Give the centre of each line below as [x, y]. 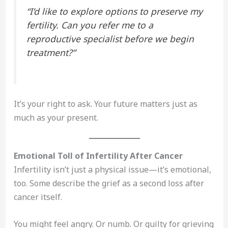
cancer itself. [38, 197]
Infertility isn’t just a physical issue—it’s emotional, [112, 169]
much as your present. [56, 118]
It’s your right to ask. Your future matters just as [105, 104]
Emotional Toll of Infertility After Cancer [98, 156]
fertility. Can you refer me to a [90, 25]
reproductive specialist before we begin [110, 38]
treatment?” [51, 52]
